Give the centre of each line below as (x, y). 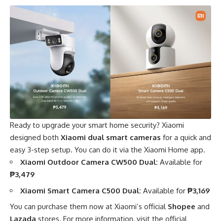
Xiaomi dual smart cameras (111, 138)
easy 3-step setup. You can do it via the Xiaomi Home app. (108, 150)
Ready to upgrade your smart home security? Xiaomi (97, 125)
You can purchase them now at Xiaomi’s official (89, 207)
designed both (35, 138)
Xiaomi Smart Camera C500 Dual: (81, 190)
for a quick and (186, 138)
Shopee (182, 207)
